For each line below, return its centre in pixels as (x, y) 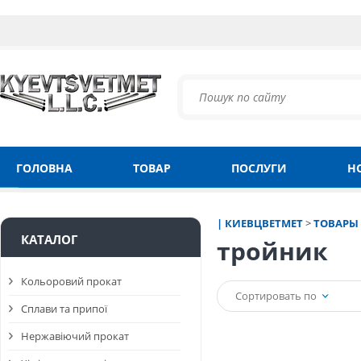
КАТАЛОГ (49, 239)
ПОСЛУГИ (259, 168)
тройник (272, 251)
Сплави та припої (64, 309)
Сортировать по (276, 296)
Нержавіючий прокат (75, 336)
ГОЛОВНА (44, 168)
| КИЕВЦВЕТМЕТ (260, 223)
